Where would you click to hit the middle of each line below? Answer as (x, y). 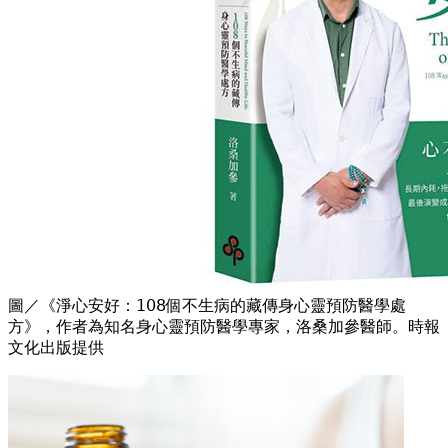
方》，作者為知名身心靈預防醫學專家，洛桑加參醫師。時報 (224, 326)
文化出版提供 (56, 347)
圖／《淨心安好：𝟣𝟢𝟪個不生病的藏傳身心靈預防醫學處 (207, 305)
